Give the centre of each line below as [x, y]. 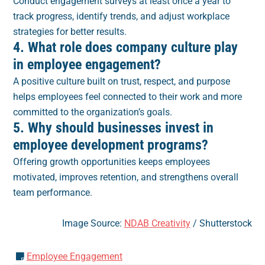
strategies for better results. [70, 32]
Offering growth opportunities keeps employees [112, 162]
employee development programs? [111, 145]
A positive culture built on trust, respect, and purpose [122, 82]
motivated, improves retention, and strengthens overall [126, 177]
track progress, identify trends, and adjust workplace [122, 17]
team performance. [53, 193]
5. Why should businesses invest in [114, 128]
